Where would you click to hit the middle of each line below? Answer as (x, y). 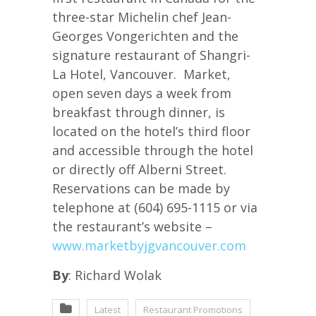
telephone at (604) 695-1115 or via (155, 208)
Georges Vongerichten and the (145, 36)
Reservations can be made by (141, 189)
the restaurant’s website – (132, 227)
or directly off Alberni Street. (141, 170)
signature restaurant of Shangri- (151, 55)
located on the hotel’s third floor (151, 132)
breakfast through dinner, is (139, 113)
